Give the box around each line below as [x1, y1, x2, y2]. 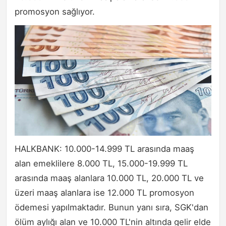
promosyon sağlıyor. [15, 7, 95, 17]
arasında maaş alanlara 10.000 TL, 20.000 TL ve [15, 173, 204, 184]
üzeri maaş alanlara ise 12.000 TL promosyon [15, 188, 194, 198]
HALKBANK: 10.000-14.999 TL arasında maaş [15, 144, 194, 154]
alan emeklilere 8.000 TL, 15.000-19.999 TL [15, 158, 188, 169]
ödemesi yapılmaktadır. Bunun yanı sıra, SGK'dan [15, 202, 208, 213]
